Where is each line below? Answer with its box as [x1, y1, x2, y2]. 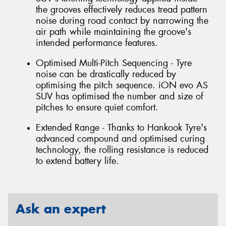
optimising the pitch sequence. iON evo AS [36, 79, 208, 91]
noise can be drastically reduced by [36, 68, 176, 80]
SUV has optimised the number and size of [36, 90, 203, 102]
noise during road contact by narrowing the [36, 15, 208, 27]
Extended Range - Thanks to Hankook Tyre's [36, 121, 207, 134]
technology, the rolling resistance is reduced [36, 143, 208, 156]
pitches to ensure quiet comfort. [36, 101, 158, 114]
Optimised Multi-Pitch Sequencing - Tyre [36, 57, 192, 69]
